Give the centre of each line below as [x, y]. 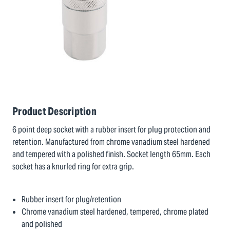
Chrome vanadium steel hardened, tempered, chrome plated [115, 212]
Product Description [54, 111]
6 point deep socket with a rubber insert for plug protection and [111, 130]
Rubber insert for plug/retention [72, 199]
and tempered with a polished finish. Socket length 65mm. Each [111, 154]
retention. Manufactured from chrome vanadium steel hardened [111, 142]
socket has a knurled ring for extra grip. [73, 167]
